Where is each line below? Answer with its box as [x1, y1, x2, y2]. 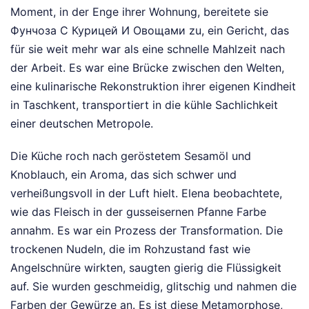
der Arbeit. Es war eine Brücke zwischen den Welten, [10, 60, 284, 74]
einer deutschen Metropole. [10, 116, 153, 130]
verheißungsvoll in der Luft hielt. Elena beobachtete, [10, 186, 282, 200]
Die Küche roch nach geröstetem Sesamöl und [10, 148, 251, 163]
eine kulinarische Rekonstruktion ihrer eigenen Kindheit [10, 79, 296, 93]
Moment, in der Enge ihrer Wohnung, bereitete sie [10, 4, 268, 19]
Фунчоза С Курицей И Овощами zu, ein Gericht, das [10, 23, 289, 37]
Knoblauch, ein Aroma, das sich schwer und [10, 167, 237, 181]
